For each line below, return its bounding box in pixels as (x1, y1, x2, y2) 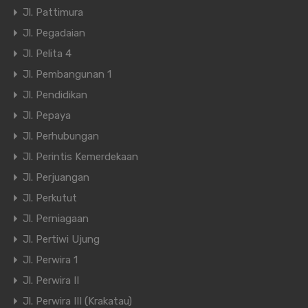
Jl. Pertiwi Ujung (23, 233, 100, 246)
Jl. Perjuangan (23, 171, 89, 184)
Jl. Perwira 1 (23, 254, 78, 267)
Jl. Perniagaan (23, 212, 89, 225)
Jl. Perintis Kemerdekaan (23, 151, 138, 164)
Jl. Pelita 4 (23, 47, 71, 60)
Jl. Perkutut (23, 192, 77, 205)
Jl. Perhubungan (23, 130, 99, 143)
